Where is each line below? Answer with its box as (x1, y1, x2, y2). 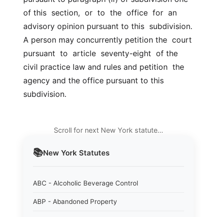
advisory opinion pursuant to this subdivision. (23, 21, 192, 31)
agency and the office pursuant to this (23, 76, 164, 85)
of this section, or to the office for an (23, 8, 177, 17)
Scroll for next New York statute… (54, 126, 163, 134)
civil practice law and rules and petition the (23, 62, 184, 72)
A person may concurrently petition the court (23, 35, 192, 45)
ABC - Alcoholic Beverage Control (33, 179, 138, 187)
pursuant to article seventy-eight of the (23, 48, 178, 58)
